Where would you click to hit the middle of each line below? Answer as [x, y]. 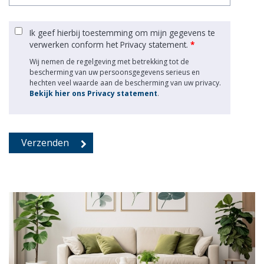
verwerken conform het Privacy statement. [110, 45]
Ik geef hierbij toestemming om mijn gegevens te [122, 33]
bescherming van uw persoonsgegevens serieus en [115, 72]
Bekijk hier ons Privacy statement [93, 94]
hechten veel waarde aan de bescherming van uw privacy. [125, 83]
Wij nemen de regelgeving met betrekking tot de [109, 62]
